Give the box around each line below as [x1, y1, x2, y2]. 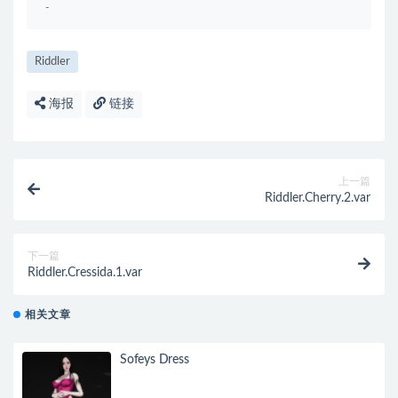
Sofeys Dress [120, 354, 189, 366]
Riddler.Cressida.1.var [28, 267, 142, 279]
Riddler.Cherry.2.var [265, 192, 370, 204]
